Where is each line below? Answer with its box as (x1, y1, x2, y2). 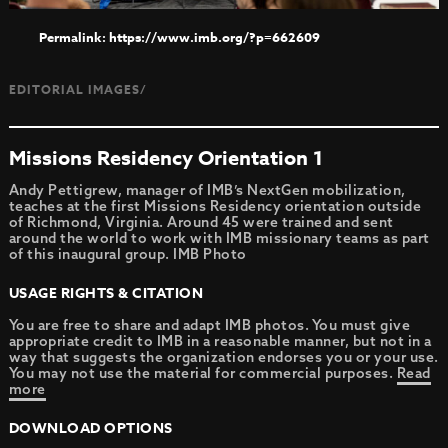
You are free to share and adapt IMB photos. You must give (8, 315, 411, 334)
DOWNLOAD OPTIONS (8, 417, 173, 439)
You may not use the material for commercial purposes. (8, 363, 397, 382)
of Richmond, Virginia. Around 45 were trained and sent (8, 212, 394, 231)
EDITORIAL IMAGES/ (8, 80, 147, 98)
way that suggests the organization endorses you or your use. (8, 347, 439, 366)
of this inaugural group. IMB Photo (8, 244, 247, 263)
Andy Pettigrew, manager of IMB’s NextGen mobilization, (8, 180, 406, 199)
